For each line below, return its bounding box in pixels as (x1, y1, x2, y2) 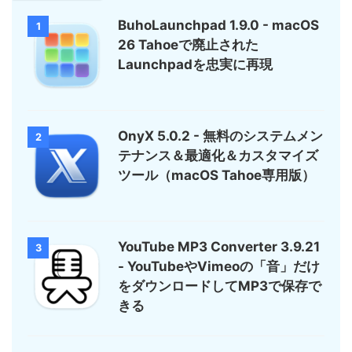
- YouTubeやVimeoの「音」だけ (118, 258, 320, 275)
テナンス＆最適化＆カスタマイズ (118, 148, 318, 164)
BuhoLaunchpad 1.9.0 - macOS (118, 17, 319, 34)
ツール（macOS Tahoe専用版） (118, 167, 315, 184)
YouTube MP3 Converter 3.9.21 (118, 239, 320, 255)
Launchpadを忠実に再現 (118, 57, 273, 73)
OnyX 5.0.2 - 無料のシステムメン (118, 128, 323, 145)
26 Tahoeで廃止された (118, 37, 258, 53)
